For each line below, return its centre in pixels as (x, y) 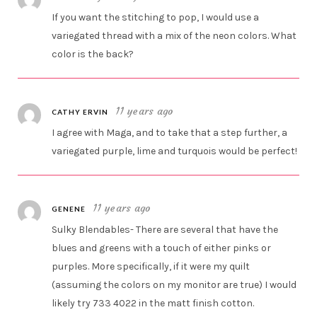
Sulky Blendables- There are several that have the (165, 230)
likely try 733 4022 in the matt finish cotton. (153, 304)
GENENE (69, 209)
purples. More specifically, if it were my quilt (151, 267)
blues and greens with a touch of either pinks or (162, 248)
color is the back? (93, 54)
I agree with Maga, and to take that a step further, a (170, 133)
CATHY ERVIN (80, 112)
